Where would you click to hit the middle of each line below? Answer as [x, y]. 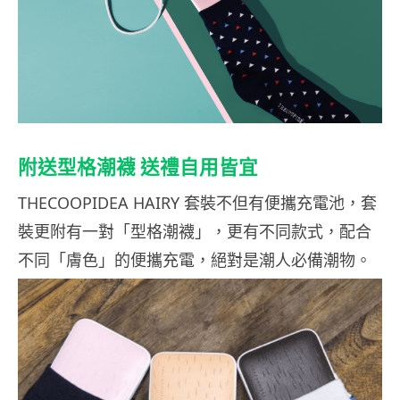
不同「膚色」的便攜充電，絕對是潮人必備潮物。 [195, 259]
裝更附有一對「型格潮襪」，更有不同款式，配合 [195, 231]
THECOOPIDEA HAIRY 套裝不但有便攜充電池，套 [197, 202]
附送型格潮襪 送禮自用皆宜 [138, 167]
